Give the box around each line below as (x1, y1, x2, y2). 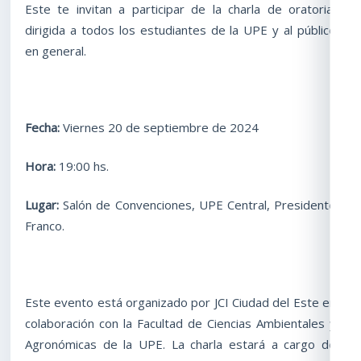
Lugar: (25, 196, 59, 213)
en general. (25, 42, 86, 59)
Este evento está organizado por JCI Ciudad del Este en (25, 294, 336, 311)
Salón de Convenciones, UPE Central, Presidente (59, 196, 336, 213)
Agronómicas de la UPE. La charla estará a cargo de (25, 336, 336, 353)
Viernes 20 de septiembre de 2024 (60, 119, 259, 136)
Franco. (25, 217, 64, 234)
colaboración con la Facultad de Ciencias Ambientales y (25, 315, 336, 332)
